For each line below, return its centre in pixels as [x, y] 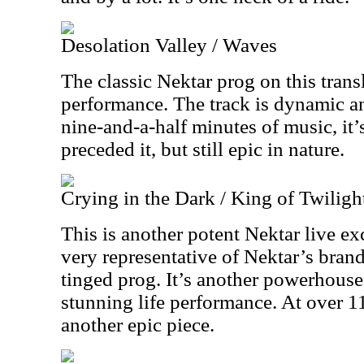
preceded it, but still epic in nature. [203, 149]
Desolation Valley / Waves [169, 45]
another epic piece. [138, 325]
